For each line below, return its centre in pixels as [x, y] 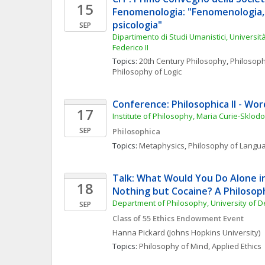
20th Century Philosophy [183, 61]
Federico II [130, 47]
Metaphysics [162, 146]
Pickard [152, 232]
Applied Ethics [237, 246]
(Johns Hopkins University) [214, 232]
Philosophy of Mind [174, 246]
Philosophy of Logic [147, 72]
